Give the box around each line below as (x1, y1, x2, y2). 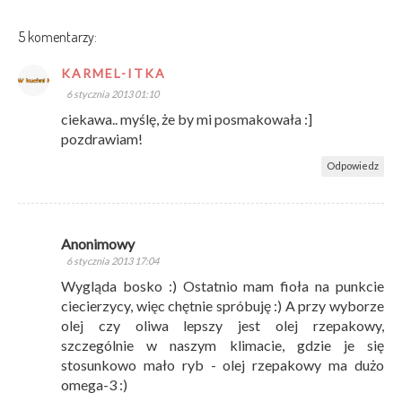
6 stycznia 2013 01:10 (66, 87, 159, 100)
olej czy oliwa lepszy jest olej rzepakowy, (61, 316, 384, 334)
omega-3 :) (61, 375, 127, 393)
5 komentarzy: (18, 27, 97, 46)
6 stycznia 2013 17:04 (66, 254, 159, 267)
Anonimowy (61, 234, 135, 252)
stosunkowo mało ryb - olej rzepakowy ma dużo (61, 355, 384, 373)
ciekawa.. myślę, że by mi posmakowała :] (61, 109, 312, 127)
